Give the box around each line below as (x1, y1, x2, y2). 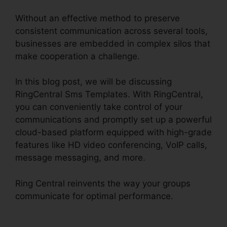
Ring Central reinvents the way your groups (15, 178, 191, 188)
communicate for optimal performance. (15, 191, 173, 201)
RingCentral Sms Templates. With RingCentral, (15, 89, 203, 100)
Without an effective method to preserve (15, 13, 180, 23)
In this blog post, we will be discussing (15, 77, 172, 87)
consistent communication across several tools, (15, 25, 208, 36)
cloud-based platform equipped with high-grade (15, 127, 212, 138)
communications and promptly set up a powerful (15, 115, 212, 125)
